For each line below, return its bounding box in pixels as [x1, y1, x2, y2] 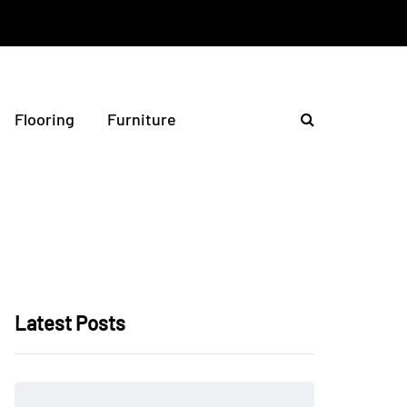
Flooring [15, 109, 74, 129]
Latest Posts [15, 311, 125, 334]
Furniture [107, 109, 176, 129]
